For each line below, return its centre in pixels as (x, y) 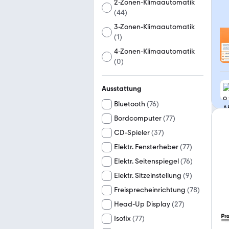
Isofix (122, 219)
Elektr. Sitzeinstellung (148, 176)
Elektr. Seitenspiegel (146, 161)
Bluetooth (130, 104)
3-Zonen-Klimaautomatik (155, 27)
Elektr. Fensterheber (146, 147)
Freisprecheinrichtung (150, 190)
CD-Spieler (132, 133)
